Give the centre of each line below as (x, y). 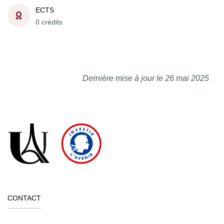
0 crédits (49, 22)
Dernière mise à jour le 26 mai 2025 (146, 78)
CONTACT (24, 198)
